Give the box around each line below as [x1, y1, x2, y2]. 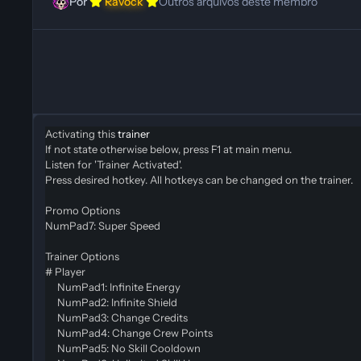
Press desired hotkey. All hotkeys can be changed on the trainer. [45, 172, 353, 186]
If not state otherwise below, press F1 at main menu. [45, 142, 292, 156]
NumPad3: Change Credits [45, 310, 188, 324]
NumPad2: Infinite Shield [45, 295, 177, 309]
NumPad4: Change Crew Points [45, 326, 213, 339]
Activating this [45, 127, 115, 140]
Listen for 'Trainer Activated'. [45, 157, 182, 171]
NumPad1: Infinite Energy [45, 280, 180, 293]
